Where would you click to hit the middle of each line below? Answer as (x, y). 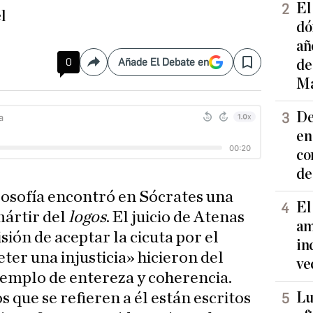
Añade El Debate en (163, 63)
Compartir (117, 68)
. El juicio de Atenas (176, 218)
